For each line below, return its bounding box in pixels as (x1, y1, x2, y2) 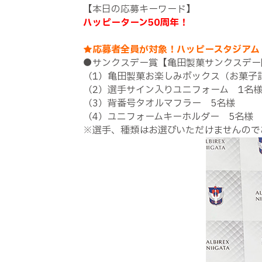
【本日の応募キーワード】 (83, 2, 195, 16)
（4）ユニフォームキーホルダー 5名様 (83, 110, 253, 124)
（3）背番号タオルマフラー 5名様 (83, 96, 235, 111)
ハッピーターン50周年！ (83, 16, 188, 30)
